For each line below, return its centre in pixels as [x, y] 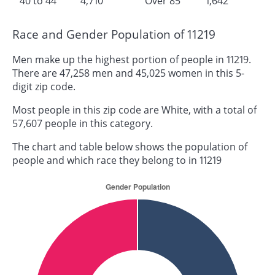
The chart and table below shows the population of [130, 147]
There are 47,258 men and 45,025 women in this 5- [128, 73]
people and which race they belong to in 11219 [117, 161]
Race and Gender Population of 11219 [114, 34]
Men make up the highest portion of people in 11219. [132, 60]
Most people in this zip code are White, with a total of [134, 110]
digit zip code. [44, 87]
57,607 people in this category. [83, 124]
